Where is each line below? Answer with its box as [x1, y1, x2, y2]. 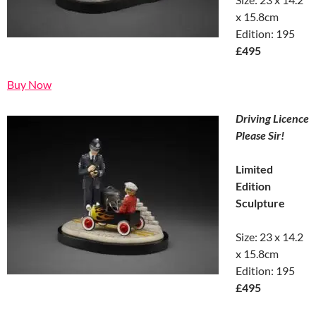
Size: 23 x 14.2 [236, 229, 303, 243]
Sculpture [236, 195, 285, 209]
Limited [236, 162, 273, 176]
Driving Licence [236, 111, 309, 125]
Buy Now [7, 77, 51, 91]
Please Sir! [236, 128, 284, 142]
